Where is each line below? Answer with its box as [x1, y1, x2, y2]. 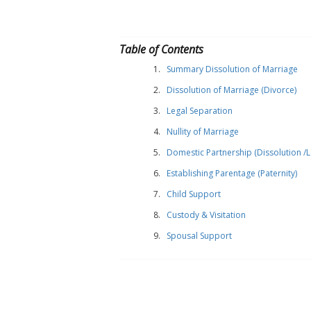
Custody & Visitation [167, 209, 246, 221]
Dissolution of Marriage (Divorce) [167, 84, 296, 96]
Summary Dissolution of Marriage [167, 63, 298, 75]
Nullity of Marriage [167, 126, 239, 137]
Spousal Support [167, 230, 232, 242]
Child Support [167, 188, 221, 200]
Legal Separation [167, 105, 233, 117]
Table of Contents [119, 42, 203, 57]
